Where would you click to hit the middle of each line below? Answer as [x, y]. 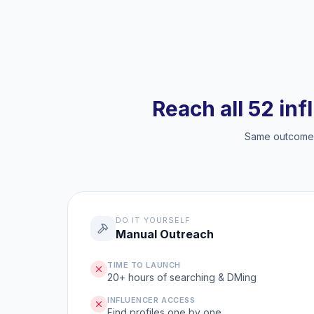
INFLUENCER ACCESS [151, 300]
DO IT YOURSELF [153, 220]
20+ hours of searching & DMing [182, 277]
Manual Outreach [165, 234]
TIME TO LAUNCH [144, 265]
